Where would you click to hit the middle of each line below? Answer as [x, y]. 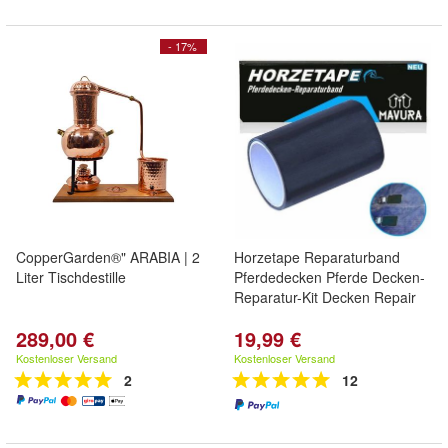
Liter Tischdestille [71, 277]
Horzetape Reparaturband [317, 257]
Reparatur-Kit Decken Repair [325, 297]
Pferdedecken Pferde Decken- [329, 277]
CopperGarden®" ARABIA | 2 [108, 257]
